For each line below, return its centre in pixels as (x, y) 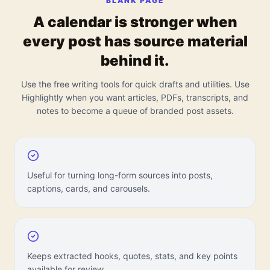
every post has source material (135, 41)
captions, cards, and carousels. (89, 188)
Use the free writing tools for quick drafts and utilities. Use (135, 84)
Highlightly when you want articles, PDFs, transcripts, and (135, 97)
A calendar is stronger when (135, 22)
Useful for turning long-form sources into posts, (120, 175)
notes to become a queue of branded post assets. (135, 111)
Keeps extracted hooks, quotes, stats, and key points (132, 256)
